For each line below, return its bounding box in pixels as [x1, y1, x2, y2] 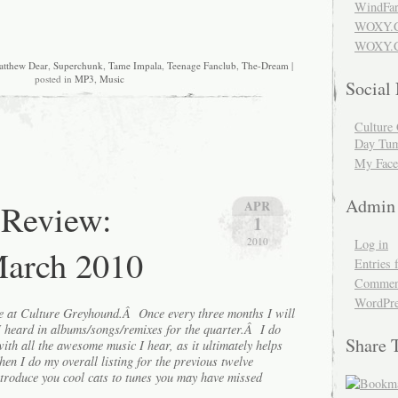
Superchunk [53, 59, 103, 73]
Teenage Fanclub [167, 59, 236, 73]
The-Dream [242, 59, 289, 73]
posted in [34, 72, 75, 86]
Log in [354, 235, 388, 252]
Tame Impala [108, 59, 162, 73]
